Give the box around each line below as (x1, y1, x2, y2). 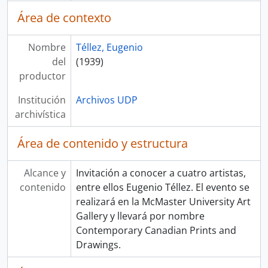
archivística (14, 108, 66, 121)
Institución (17, 93, 66, 106)
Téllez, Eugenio (75, 41, 143, 54)
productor (19, 69, 66, 83)
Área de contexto (17, 10, 111, 26)
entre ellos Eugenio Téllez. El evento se (75, 181, 249, 194)
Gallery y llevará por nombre (75, 209, 205, 223)
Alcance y (23, 166, 66, 179)
